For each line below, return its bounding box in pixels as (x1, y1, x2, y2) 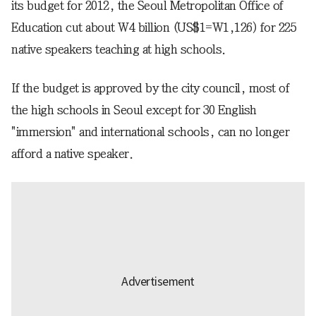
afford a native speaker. (11, 147, 133, 160)
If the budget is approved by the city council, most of (11, 82, 289, 95)
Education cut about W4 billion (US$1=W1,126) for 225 (11, 21, 296, 34)
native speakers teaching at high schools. (11, 43, 226, 56)
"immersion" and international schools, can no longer (11, 126, 289, 138)
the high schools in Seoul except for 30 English (11, 104, 257, 116)
